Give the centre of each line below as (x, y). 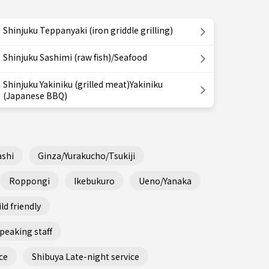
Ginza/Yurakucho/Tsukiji (86, 155)
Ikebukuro (94, 180)
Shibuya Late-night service (86, 256)
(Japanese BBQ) (35, 95)
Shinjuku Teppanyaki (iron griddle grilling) (88, 30)
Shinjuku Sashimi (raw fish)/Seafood (75, 57)
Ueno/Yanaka (165, 180)
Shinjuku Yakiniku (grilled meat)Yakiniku (83, 84)
